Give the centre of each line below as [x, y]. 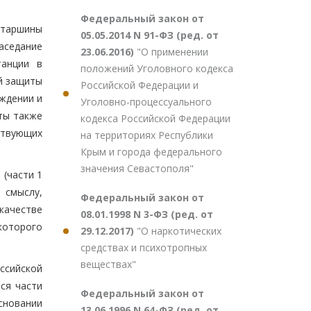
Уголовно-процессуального [146, 102]
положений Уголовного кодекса [157, 68]
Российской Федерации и [140, 85]
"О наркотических [179, 231]
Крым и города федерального [151, 152]
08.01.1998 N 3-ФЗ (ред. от [147, 214]
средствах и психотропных [144, 247]
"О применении [173, 52]
